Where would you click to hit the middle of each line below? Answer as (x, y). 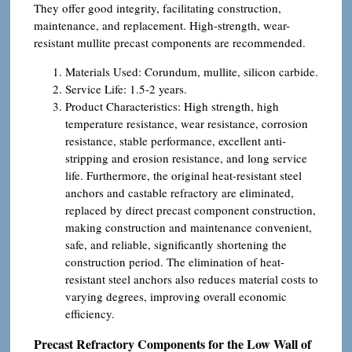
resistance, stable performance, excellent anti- (176, 140)
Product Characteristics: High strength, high (172, 106)
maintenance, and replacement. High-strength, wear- (162, 25)
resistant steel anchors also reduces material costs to (192, 279)
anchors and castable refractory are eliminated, (180, 192)
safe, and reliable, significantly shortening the (176, 244)
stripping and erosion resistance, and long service (186, 158)
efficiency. (90, 313)
